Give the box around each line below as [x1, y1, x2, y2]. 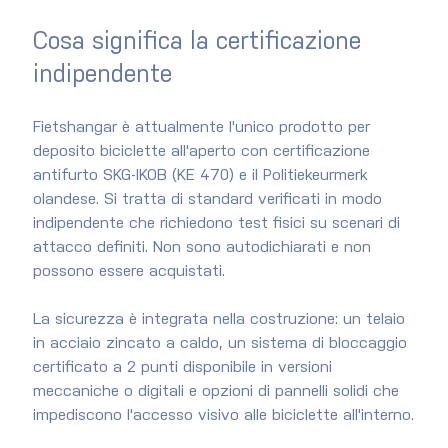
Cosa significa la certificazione [32, 31, 368, 55]
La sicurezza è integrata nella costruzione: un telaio [32, 312, 410, 328]
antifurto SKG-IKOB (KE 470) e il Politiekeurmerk [32, 168, 372, 184]
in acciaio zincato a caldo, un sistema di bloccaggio [32, 336, 412, 352]
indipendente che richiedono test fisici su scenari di [32, 216, 405, 232]
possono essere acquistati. [32, 264, 225, 280]
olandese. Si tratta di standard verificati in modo [32, 192, 387, 208]
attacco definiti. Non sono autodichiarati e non [32, 240, 376, 256]
